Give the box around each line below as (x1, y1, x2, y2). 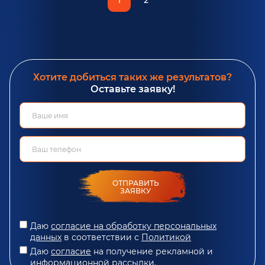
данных (30, 231, 62, 243)
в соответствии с (62, 231, 141, 243)
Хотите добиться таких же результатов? (33, 71, 232, 83)
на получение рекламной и (91, 245, 213, 257)
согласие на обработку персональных (51, 220, 216, 231)
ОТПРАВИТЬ (112, 179, 159, 188)
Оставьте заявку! (90, 83, 175, 95)
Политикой (141, 231, 191, 243)
